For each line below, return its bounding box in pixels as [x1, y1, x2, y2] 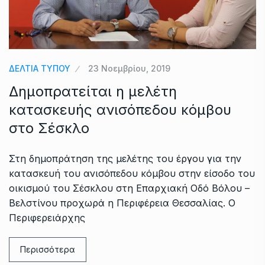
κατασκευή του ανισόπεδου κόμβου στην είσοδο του [9, 167, 255, 179]
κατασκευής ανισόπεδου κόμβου [9, 101, 231, 118]
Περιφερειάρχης [9, 211, 85, 224]
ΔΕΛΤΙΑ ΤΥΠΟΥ [9, 63, 70, 73]
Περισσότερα [20, 244, 75, 254]
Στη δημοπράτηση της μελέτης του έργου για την [9, 152, 241, 164]
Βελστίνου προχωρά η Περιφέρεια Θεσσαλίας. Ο [9, 196, 235, 209]
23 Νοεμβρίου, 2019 [88, 63, 170, 73]
